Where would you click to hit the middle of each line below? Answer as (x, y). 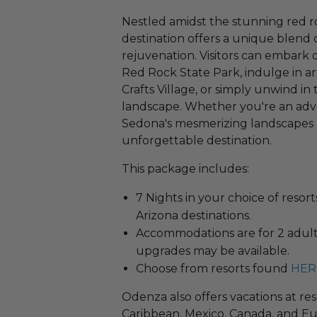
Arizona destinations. (194, 215)
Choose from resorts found (213, 269)
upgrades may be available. (213, 251)
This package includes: (185, 169)
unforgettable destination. (197, 140)
